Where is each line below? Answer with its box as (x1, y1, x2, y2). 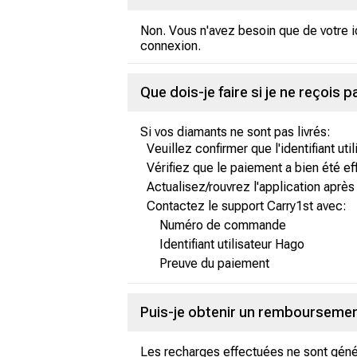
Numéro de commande (159, 218, 286, 233)
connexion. (140, 38, 201, 53)
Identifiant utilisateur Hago (159, 237, 304, 252)
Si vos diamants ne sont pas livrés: (140, 124, 331, 139)
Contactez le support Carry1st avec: (147, 198, 347, 214)
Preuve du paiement (159, 256, 269, 271)
